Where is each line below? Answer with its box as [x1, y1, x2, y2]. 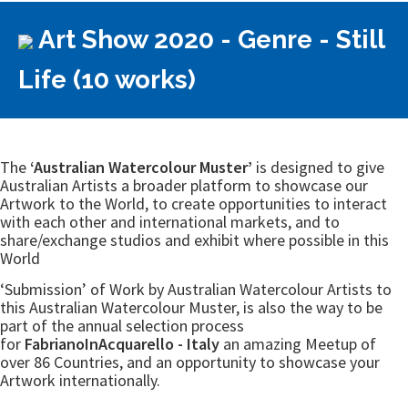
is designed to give [252, 157, 384, 178]
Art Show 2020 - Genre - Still [33, 25, 385, 55]
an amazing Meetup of [219, 333, 376, 354]
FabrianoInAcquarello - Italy [25, 333, 219, 354]
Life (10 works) [18, 65, 196, 95]
